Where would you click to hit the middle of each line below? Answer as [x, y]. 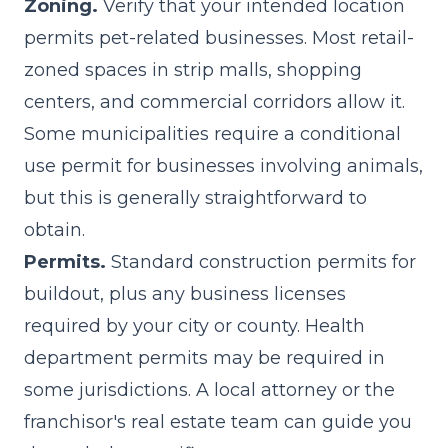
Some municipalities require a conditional [212, 134]
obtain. [54, 230]
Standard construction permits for [261, 262]
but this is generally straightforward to [195, 198]
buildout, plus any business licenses [185, 294]
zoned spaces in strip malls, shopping [193, 70]
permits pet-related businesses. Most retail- [219, 38]
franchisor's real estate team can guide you [218, 422]
